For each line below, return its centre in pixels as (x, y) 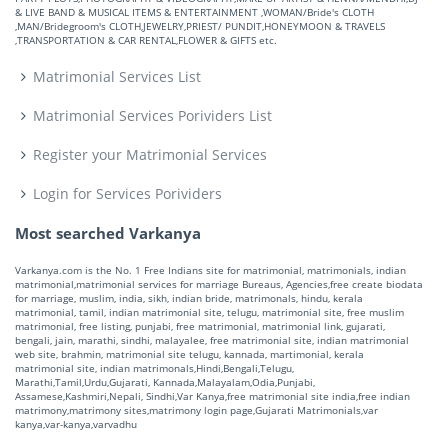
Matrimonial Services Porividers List (152, 115)
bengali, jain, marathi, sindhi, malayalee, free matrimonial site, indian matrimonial (212, 339)
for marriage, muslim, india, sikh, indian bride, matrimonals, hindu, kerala (189, 297)
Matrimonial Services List (116, 76)
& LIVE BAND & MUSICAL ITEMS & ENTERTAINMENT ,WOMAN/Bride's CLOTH (194, 11)
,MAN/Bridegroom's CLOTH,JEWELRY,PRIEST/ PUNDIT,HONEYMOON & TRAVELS (200, 25)
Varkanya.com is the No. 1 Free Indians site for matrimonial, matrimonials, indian (210, 269)
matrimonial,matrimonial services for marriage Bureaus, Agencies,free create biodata (219, 283)
